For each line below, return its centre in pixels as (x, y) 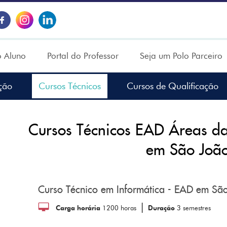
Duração (163, 208)
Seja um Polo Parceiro (181, 55)
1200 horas (120, 208)
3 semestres (194, 208)
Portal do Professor (83, 55)
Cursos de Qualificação (173, 86)
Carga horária (79, 208)
